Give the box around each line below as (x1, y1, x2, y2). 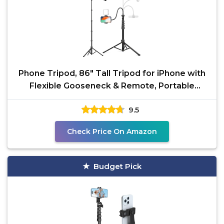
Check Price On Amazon (67, 127, 157, 136)
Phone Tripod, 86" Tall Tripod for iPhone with (18, 68, 205, 78)
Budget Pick (93, 161, 141, 171)
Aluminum (91, 93, 132, 103)
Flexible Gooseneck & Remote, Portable (29, 81, 194, 90)
